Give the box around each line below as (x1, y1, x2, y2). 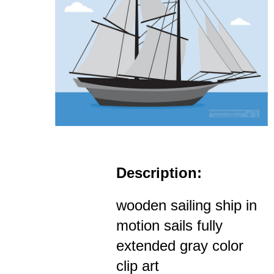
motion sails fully (116, 217, 223, 234)
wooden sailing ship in (116, 196, 257, 213)
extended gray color (116, 237, 243, 254)
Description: (116, 164, 202, 181)
